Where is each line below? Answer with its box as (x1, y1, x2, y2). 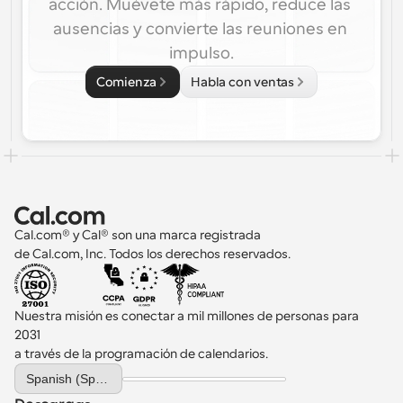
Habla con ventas (191, 75, 295, 89)
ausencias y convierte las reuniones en (52, 20, 347, 38)
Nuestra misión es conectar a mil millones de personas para (14, 309, 359, 323)
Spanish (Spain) (95, 371, 108, 386)
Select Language (13, 363, 97, 375)
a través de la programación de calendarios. (14, 346, 268, 361)
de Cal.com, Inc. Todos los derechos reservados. (14, 246, 291, 261)
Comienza (95, 75, 157, 89)
